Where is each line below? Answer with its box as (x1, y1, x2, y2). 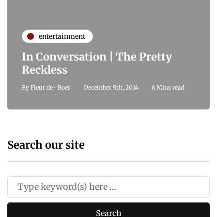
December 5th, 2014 (84, 84, 138, 92)
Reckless (22, 63, 67, 77)
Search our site (7, 138, 85, 152)
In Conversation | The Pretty (22, 50, 172, 64)
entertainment (39, 31, 85, 41)
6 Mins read (152, 84, 184, 92)
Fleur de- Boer (31, 84, 70, 92)
